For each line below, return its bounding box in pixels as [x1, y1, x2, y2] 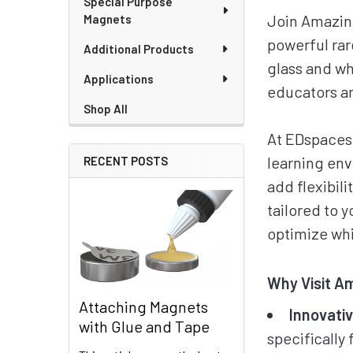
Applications [84, 72, 154, 86]
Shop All [84, 102, 128, 116]
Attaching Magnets [79, 297, 208, 317]
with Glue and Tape [79, 317, 210, 336]
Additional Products [84, 42, 194, 56]
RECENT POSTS [84, 154, 168, 168]
